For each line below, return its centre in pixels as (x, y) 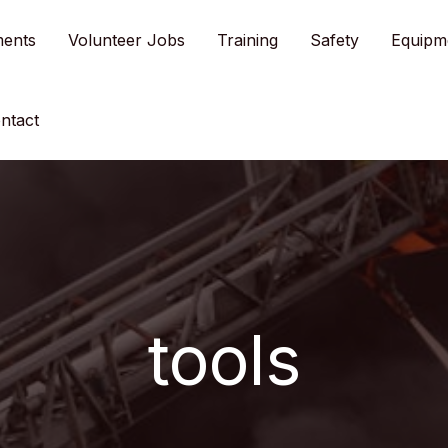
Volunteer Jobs (126, 40)
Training (247, 40)
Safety (334, 40)
